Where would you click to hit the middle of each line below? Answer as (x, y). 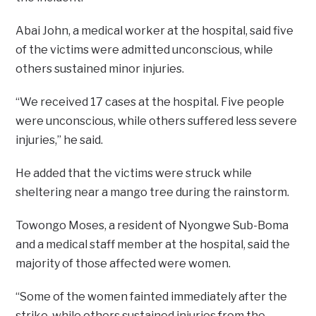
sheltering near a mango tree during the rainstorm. (153, 192)
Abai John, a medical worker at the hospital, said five (155, 30)
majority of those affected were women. (123, 263)
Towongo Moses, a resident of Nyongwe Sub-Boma (152, 225)
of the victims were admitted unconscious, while (145, 49)
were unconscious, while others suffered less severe (157, 121)
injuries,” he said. (60, 140)
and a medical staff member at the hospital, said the (153, 244)
